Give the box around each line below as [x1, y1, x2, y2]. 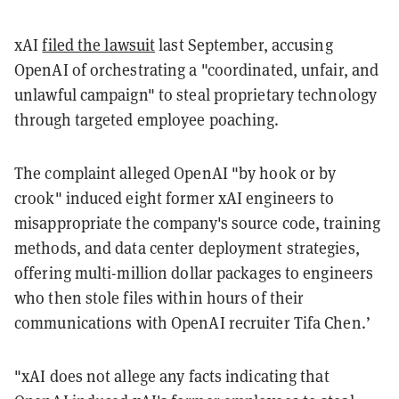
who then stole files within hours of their [14, 286, 305, 308]
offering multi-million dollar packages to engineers [14, 261, 374, 283]
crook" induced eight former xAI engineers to [14, 186, 335, 208]
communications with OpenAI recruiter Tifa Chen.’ [14, 311, 370, 333]
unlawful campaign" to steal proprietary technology [14, 83, 378, 105]
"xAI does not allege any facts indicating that [14, 364, 330, 387]
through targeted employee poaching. [14, 108, 280, 130]
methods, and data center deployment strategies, [14, 236, 360, 258]
